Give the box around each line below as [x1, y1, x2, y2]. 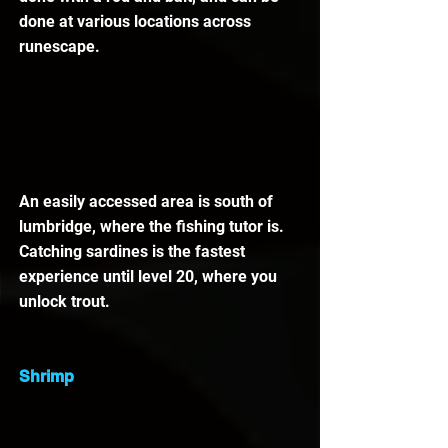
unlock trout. [19, 291, 114, 311]
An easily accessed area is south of [19, 191, 277, 211]
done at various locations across [19, 11, 255, 31]
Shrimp [19, 366, 74, 386]
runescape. [19, 36, 104, 56]
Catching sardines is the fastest [19, 241, 249, 261]
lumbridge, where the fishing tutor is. [19, 216, 288, 236]
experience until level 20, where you [19, 266, 281, 286]
